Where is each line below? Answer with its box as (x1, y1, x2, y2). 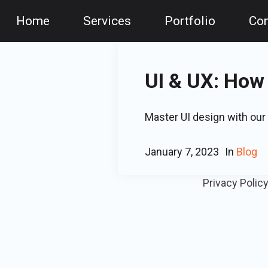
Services (83, 13, 131, 28)
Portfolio (165, 13, 215, 28)
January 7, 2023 (145, 145, 219, 158)
